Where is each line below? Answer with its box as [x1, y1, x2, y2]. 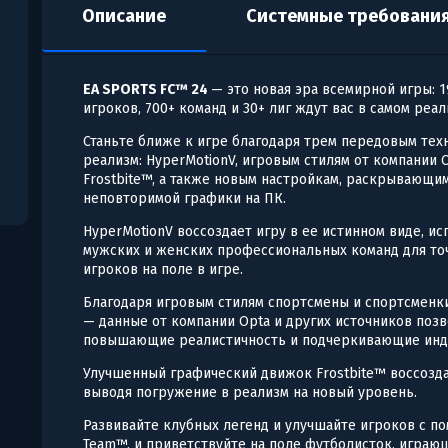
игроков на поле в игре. [83, 260, 244, 278]
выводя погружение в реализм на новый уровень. [83, 383, 418, 401]
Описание [82, 4, 167, 27]
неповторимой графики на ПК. [83, 189, 287, 207]
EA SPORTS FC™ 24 [83, 80, 212, 98]
